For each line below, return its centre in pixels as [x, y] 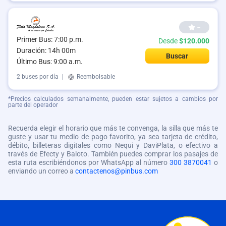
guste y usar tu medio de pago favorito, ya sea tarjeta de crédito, [113, 136]
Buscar [177, 56]
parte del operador [33, 105]
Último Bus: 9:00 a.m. [50, 61]
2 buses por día [38, 76]
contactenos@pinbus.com [117, 171]
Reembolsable [95, 76]
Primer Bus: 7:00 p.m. [50, 39]
